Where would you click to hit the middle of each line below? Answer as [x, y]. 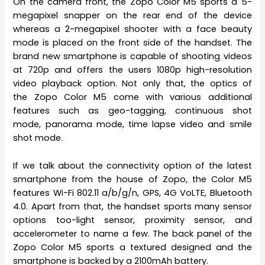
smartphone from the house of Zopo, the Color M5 [132, 179]
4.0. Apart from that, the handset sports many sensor [132, 206]
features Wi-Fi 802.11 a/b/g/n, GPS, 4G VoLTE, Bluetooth [132, 193]
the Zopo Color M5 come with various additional [132, 97]
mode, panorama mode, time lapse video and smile [132, 125]
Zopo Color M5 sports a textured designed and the [132, 247]
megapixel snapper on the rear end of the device [132, 16]
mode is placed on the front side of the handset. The [132, 43]
